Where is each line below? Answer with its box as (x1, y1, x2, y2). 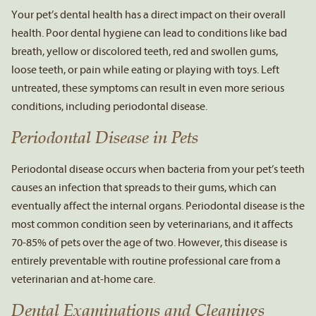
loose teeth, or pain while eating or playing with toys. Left (11, 63, 279, 76)
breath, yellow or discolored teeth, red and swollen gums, (11, 44, 278, 58)
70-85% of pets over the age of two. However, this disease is (11, 236, 287, 249)
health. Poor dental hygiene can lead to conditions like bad (11, 26, 287, 39)
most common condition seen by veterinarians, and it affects (11, 217, 293, 231)
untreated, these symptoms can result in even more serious (11, 81, 284, 95)
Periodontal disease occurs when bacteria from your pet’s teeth (11, 162, 305, 176)
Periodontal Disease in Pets (11, 126, 198, 148)
